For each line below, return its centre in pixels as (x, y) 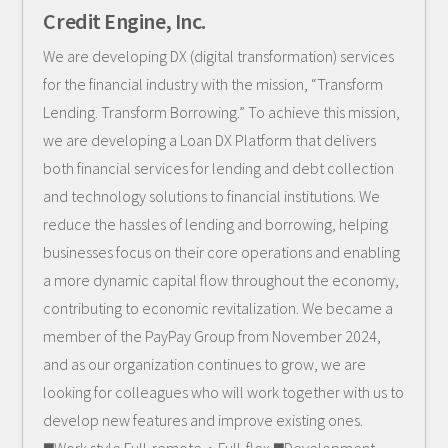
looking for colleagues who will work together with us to (224, 392)
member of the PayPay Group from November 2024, (212, 336)
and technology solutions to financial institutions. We (212, 196)
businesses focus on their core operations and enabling (222, 252)
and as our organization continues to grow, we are (205, 364)
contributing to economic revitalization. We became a (218, 308)
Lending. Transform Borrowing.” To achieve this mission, (222, 112)
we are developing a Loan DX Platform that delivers (210, 140)
